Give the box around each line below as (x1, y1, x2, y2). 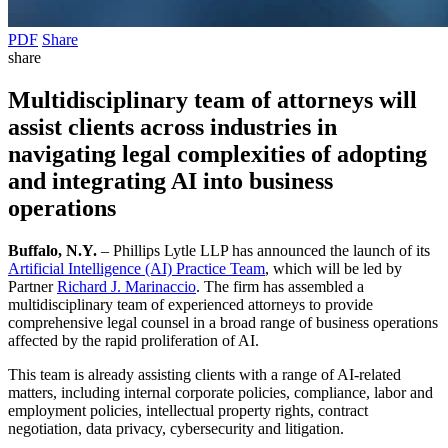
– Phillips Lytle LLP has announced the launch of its (101, 241, 430, 259)
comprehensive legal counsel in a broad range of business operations (8, 313, 438, 331)
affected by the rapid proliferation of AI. (8, 331, 259, 349)
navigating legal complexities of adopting (8, 140, 427, 167)
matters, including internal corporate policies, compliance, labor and (8, 383, 433, 401)
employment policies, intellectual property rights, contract (8, 401, 368, 419)
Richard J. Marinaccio (57, 277, 196, 295)
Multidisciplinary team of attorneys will (8, 86, 417, 113)
